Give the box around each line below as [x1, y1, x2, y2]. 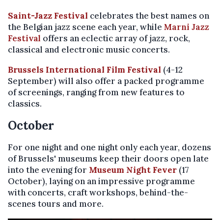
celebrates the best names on [90, 10, 209, 22]
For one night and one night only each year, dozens [8, 142, 211, 153]
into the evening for [8, 165, 89, 176]
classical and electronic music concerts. [8, 44, 170, 55]
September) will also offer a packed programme [8, 76, 204, 87]
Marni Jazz [164, 22, 209, 33]
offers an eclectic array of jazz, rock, [43, 33, 190, 44]
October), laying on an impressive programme [8, 176, 195, 187]
